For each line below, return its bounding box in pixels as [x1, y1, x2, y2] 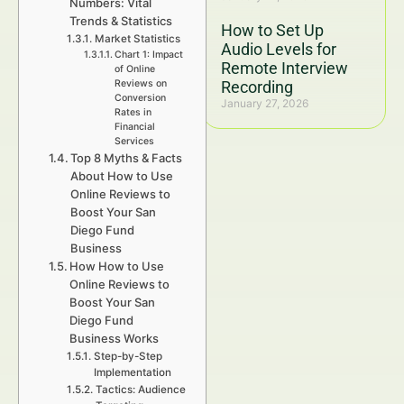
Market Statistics [94, 32, 180, 45]
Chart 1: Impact [114, 49, 183, 60]
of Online [114, 63, 155, 75]
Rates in [114, 106, 151, 118]
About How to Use [70, 169, 174, 183]
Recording [221, 78, 293, 96]
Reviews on [114, 78, 167, 89]
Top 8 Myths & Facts [70, 151, 183, 165]
